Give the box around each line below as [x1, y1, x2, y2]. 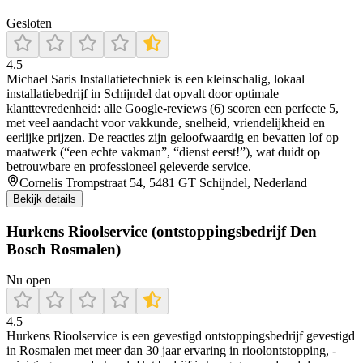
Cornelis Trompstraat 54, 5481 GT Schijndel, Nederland [19, 175, 307, 190]
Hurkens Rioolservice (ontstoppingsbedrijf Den [6, 222, 317, 240]
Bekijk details [13, 192, 76, 205]
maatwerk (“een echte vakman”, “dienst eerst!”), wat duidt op [6, 144, 320, 159]
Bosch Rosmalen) [6, 240, 121, 258]
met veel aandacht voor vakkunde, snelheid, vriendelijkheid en [6, 115, 325, 130]
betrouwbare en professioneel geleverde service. [6, 159, 251, 173]
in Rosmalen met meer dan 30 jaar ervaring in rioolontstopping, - [6, 344, 336, 358]
